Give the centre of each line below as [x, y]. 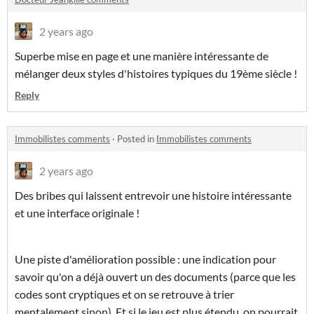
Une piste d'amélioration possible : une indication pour [145, 259]
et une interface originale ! [77, 213]
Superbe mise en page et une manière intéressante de [142, 56]
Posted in [137, 139]
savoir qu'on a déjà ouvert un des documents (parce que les [155, 277]
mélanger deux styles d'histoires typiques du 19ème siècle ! [156, 74]
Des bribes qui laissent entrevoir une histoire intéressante [153, 196]
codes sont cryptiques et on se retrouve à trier [124, 294]
